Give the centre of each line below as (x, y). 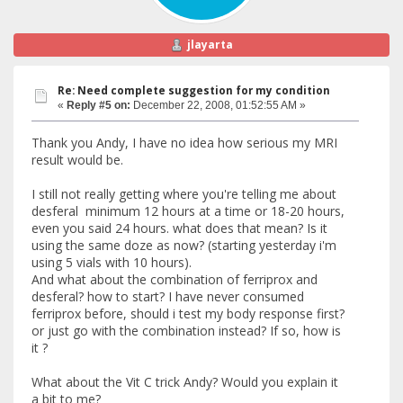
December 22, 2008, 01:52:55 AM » (218, 105)
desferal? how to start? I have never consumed (168, 296)
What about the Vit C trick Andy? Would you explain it (185, 381)
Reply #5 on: (99, 105)
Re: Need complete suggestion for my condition (194, 90)
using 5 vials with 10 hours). (112, 262)
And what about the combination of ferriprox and (175, 279)
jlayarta (210, 44)
